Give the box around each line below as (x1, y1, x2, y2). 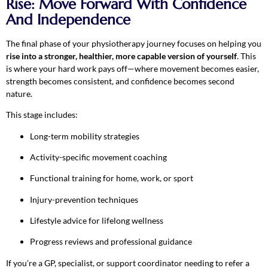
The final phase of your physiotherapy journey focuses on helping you (6, 38, 261, 48)
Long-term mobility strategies (30, 130, 139, 141)
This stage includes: (6, 109, 78, 120)
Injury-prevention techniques (30, 194, 138, 205)
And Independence (6, 10, 130, 29)
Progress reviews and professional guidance (30, 236, 192, 247)
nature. (6, 88, 32, 99)
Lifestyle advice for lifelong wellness (30, 215, 163, 226)
